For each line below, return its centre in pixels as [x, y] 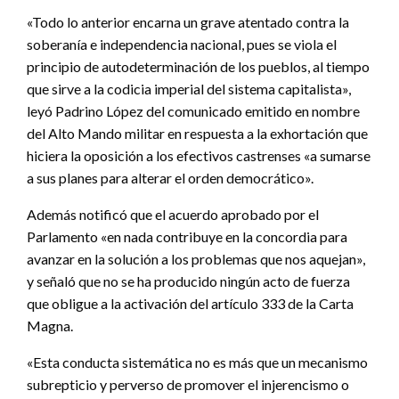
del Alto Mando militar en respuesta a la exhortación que [197, 133]
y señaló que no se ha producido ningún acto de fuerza [188, 281]
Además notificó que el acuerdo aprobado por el [173, 214]
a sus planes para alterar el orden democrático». [170, 177]
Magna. [50, 325]
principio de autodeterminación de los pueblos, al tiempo [198, 66]
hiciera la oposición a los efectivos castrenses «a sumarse [199, 155]
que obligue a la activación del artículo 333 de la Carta [190, 303]
